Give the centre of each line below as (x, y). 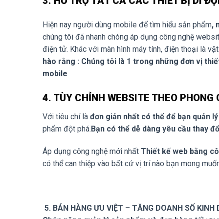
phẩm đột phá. (67, 129)
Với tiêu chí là (66, 116)
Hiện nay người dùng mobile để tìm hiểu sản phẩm (127, 24)
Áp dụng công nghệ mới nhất (92, 151)
